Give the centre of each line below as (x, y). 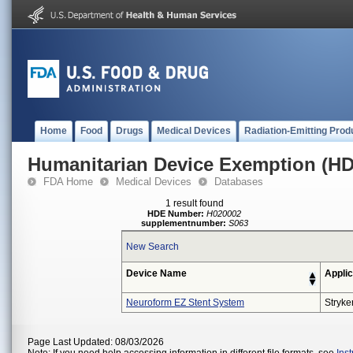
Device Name (156, 273)
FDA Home (68, 182)
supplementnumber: (184, 223)
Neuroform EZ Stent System (185, 303)
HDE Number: (176, 214)
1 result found (195, 203)
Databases (239, 182)
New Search (152, 247)
